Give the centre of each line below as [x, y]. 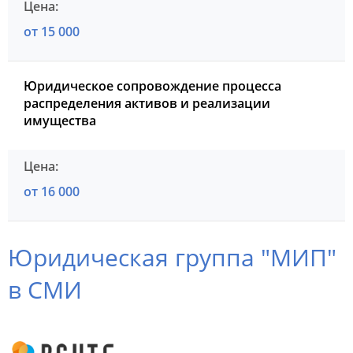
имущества [60, 121]
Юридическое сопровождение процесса [152, 86]
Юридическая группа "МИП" [172, 257]
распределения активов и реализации [147, 104]
